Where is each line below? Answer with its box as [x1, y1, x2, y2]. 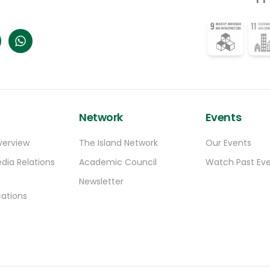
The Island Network [79, 137, 159, 149]
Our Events [205, 137, 251, 149]
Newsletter [79, 175, 124, 188]
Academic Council [79, 156, 157, 169]
